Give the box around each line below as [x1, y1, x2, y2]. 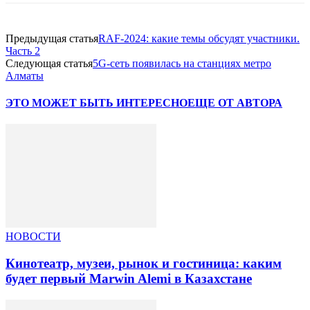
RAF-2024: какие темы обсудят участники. [98, 32, 300, 44]
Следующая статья [6, 57, 93, 69]
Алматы [6, 69, 44, 82]
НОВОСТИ [6, 230, 61, 243]
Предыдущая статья [6, 32, 98, 44]
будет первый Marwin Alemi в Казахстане [6, 271, 252, 286]
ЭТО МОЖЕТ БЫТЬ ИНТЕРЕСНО [6, 97, 188, 109]
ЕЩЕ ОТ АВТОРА [188, 97, 282, 109]
